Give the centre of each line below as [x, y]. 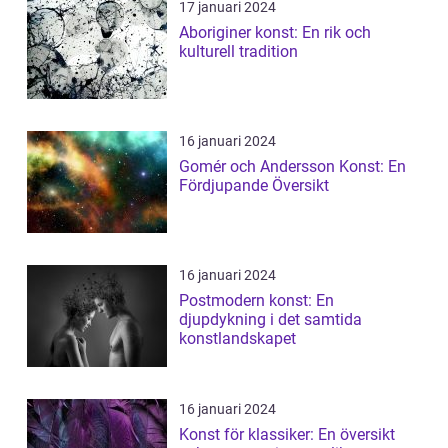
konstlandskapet [237, 339]
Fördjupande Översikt [254, 186]
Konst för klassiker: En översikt [287, 435]
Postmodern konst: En [256, 301]
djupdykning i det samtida [270, 320]
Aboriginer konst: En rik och [275, 33]
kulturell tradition [238, 52]
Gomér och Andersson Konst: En [292, 167]
